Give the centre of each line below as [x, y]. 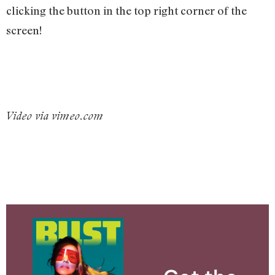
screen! [24, 30]
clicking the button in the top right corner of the [126, 10]
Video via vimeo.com [55, 115]
